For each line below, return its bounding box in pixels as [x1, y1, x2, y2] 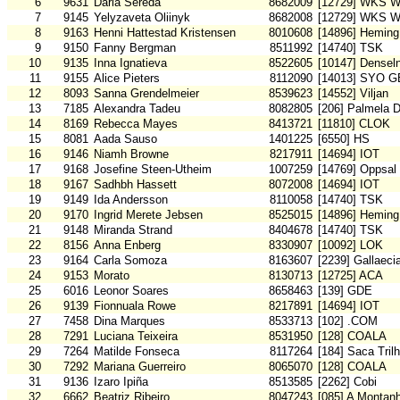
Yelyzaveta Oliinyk [94, 11, 190, 25]
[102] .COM [318, 314, 378, 329]
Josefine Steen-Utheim [94, 162, 212, 177]
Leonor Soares [94, 284, 169, 298]
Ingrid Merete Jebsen [94, 208, 203, 222]
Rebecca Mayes [94, 117, 178, 131]
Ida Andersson [94, 193, 168, 207]
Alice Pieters [94, 71, 160, 86]
